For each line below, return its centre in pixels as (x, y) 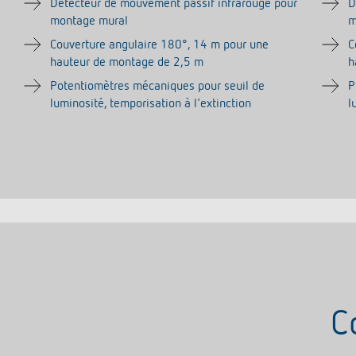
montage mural (89, 21)
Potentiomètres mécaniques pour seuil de (157, 87)
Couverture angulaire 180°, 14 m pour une (159, 45)
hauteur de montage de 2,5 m (127, 63)
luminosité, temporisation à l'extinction (151, 104)
